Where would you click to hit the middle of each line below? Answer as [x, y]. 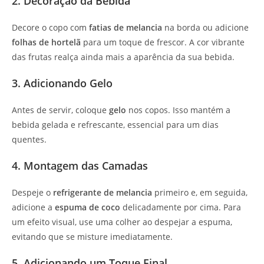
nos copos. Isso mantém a [178, 110]
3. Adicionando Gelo [62, 83]
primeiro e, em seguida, [200, 193]
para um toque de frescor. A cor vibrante [163, 42]
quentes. [29, 140]
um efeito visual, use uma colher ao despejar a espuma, [122, 222]
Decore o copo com [50, 28]
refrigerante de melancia [103, 193]
